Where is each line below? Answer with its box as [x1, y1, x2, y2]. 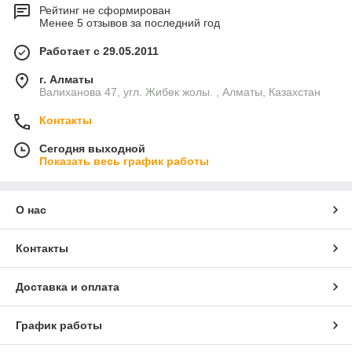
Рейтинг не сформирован [39, 4, 170, 16]
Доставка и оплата [16, 280, 119, 293]
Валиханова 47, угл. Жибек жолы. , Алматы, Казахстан [39, 86, 321, 98]
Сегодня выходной [39, 142, 145, 155]
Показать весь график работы [39, 155, 209, 167]
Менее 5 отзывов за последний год [39, 16, 220, 29]
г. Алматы [39, 73, 93, 86]
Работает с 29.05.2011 [39, 45, 159, 57]
